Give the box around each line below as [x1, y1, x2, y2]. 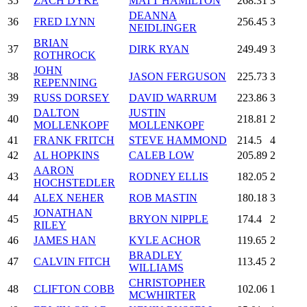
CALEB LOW [129, 149, 194, 161]
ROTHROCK [34, 49, 96, 61]
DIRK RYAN [129, 42, 189, 55]
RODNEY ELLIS [129, 170, 208, 182]
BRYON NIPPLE [129, 212, 208, 225]
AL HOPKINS [34, 149, 99, 161]
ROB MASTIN [129, 191, 197, 204]
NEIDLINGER [129, 21, 197, 34]
